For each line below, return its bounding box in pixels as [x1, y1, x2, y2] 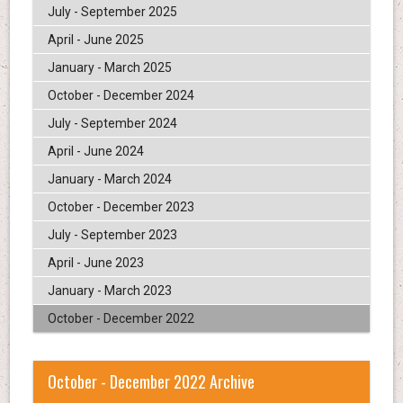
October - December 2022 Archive [47, 370, 255, 394]
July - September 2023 [47, 227, 177, 242]
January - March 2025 [47, 59, 172, 75]
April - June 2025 [47, 31, 144, 47]
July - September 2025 [47, 4, 177, 19]
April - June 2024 [47, 143, 144, 158]
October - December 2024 [47, 87, 194, 103]
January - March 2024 [47, 171, 172, 186]
